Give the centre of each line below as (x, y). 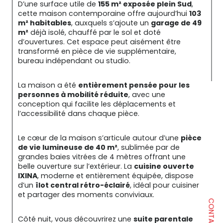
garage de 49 (177, 23)
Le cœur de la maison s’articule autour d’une (99, 138)
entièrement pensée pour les (135, 85)
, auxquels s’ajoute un (111, 23)
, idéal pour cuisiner (166, 185)
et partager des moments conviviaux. (86, 195)
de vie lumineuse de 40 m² (68, 148)
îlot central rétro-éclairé (83, 185)
